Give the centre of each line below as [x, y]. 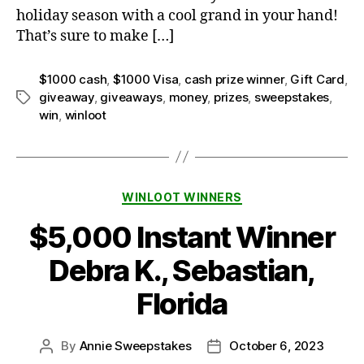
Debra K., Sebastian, [182, 271]
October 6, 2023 [277, 346]
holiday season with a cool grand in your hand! [177, 15]
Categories [217, 193]
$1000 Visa [145, 79]
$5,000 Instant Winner [182, 238]
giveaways [132, 97]
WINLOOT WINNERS [182, 197]
